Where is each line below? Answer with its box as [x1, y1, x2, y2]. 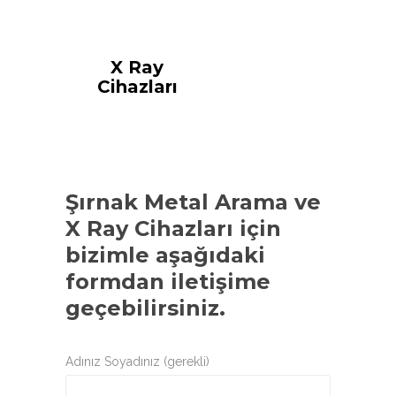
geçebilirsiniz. [65, 294, 225, 321]
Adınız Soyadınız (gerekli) [65, 354, 209, 369]
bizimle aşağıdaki [65, 241, 265, 268]
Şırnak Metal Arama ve [65, 188, 321, 215]
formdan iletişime [65, 268, 270, 294]
